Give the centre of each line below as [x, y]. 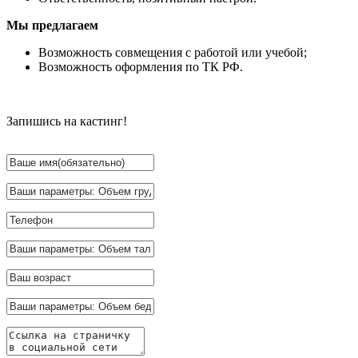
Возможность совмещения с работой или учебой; [173, 53]
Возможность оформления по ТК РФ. [141, 67]
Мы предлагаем [52, 26]
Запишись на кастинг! [67, 121]
